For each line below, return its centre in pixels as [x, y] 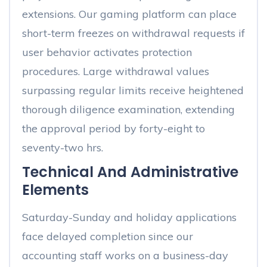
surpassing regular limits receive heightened [133, 90]
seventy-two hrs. [63, 148]
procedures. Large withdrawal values [116, 71]
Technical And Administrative [130, 172]
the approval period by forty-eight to [114, 128]
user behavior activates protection [107, 52]
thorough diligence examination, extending [128, 109]
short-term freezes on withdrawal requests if [133, 33]
